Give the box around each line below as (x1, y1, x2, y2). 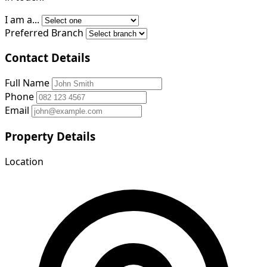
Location (5, 154, 44, 168)
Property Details (5, 128, 95, 144)
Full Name (5, 76, 49, 90)
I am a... (5, 13, 39, 26)
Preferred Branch (5, 26, 83, 39)
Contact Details (5, 50, 90, 66)
